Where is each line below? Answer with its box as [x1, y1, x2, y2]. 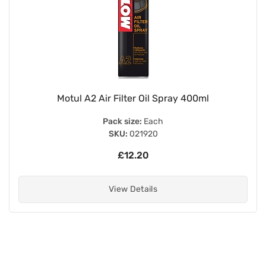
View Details [108, 183, 158, 194]
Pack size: [103, 116, 142, 126]
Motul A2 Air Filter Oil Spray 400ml [57, 92, 209, 104]
